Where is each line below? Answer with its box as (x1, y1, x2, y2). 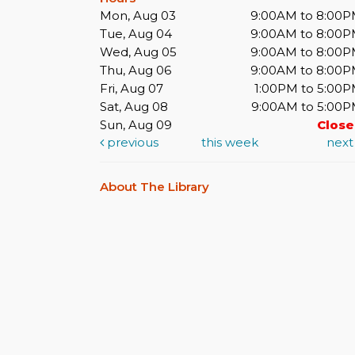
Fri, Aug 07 (100, 81, 163, 97)
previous (104, 135, 158, 151)
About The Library (100, 179, 209, 195)
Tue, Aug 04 (100, 26, 172, 42)
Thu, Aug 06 (100, 63, 171, 78)
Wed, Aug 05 (100, 44, 177, 60)
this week (201, 135, 259, 151)
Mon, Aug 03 (100, 8, 176, 24)
